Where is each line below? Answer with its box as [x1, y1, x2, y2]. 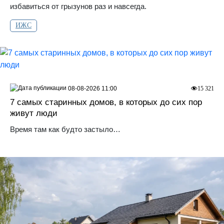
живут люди [10, 108, 57, 118]
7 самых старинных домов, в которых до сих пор [10, 97, 202, 107]
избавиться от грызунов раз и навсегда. [10, 1, 146, 10]
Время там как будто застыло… [10, 125, 120, 134]
